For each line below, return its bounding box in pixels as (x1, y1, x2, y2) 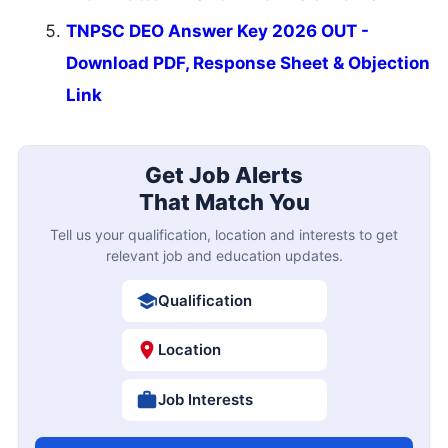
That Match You (138, 188, 310, 215)
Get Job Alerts (145, 161, 303, 188)
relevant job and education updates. (105, 246, 343, 264)
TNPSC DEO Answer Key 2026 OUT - (66, 21, 369, 42)
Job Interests (157, 389, 253, 409)
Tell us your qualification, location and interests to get (50, 225, 398, 243)
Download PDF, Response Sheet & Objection (66, 53, 430, 74)
